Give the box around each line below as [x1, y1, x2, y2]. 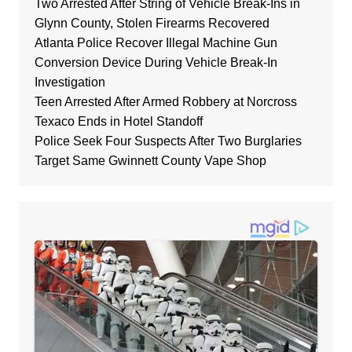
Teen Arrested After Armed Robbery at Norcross [34, 94, 297, 108]
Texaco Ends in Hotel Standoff [34, 114, 203, 128]
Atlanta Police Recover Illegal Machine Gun [34, 35, 277, 49]
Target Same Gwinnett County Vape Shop [34, 153, 266, 167]
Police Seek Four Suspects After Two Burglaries [34, 134, 302, 148]
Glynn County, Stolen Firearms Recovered [34, 16, 269, 30]
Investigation [34, 75, 105, 89]
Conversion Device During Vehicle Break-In [34, 55, 277, 69]
